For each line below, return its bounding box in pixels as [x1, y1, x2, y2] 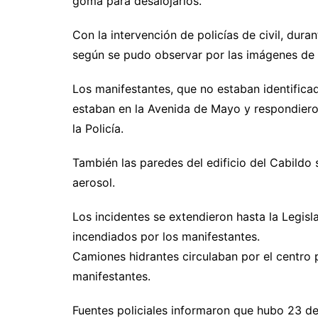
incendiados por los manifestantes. [72, 229, 260, 243]
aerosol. [72, 175, 115, 190]
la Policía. [72, 121, 124, 136]
